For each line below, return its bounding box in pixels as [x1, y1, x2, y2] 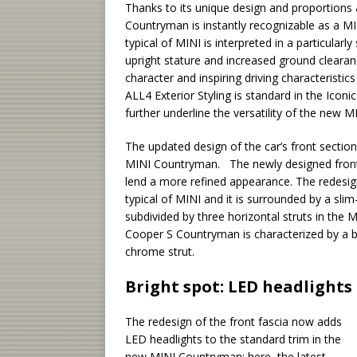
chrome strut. [125, 244, 194, 260]
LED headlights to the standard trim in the [125, 331, 341, 347]
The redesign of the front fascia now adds [125, 314, 342, 330]
